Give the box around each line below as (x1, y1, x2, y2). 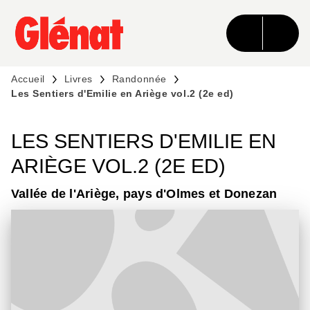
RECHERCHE (89, 18, 152, 29)
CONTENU (187, 18, 237, 29)
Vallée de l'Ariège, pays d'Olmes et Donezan (11, 187, 277, 201)
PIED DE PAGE (24, 43, 95, 54)
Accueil (11, 73, 45, 84)
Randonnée (111, 73, 167, 84)
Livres (64, 73, 93, 84)
